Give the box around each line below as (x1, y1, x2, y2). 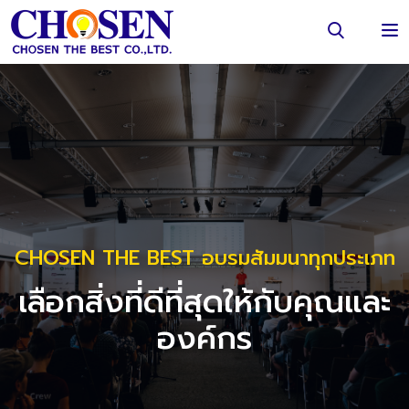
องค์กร (157, 314, 252, 362)
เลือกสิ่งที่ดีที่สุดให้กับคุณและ (18, 278, 391, 325)
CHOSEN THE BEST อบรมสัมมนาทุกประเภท (14, 242, 395, 273)
